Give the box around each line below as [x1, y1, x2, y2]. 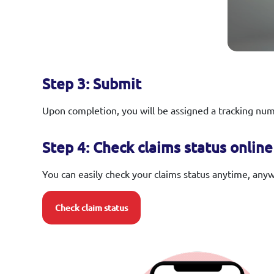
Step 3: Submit [42, 76, 141, 93]
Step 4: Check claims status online [42, 139, 273, 157]
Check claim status [55, 203, 128, 213]
